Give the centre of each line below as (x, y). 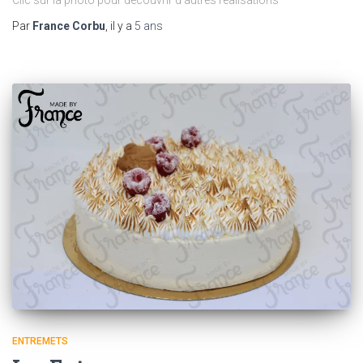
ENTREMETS (40, 341)
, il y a (120, 26)
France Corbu (69, 26)
